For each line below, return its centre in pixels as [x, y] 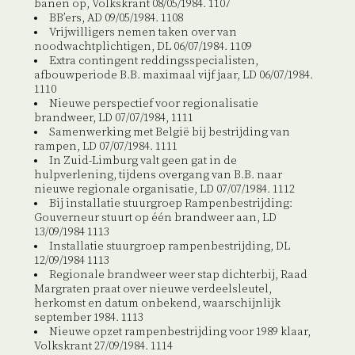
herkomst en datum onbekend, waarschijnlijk [157, 304]
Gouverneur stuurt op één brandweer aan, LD [155, 218]
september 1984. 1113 [88, 318]
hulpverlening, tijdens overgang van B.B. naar [158, 176]
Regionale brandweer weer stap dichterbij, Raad [178, 275]
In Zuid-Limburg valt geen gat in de [143, 161]
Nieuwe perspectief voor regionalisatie [153, 104]
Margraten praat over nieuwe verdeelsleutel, [153, 290]
